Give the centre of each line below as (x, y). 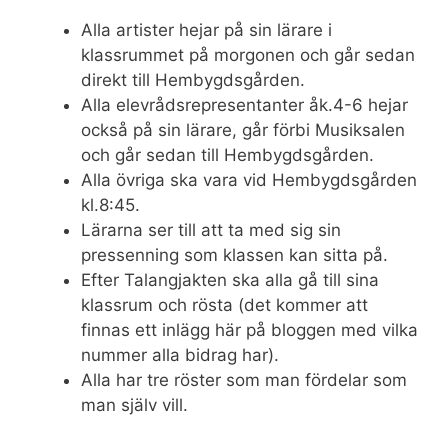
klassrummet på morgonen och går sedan (248, 55)
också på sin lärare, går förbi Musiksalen (243, 130)
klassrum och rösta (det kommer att (224, 305)
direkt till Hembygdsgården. (193, 80)
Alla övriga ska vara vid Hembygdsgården (249, 180)
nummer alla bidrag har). (180, 355)
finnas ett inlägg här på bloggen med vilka (249, 330)
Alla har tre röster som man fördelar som (244, 380)
